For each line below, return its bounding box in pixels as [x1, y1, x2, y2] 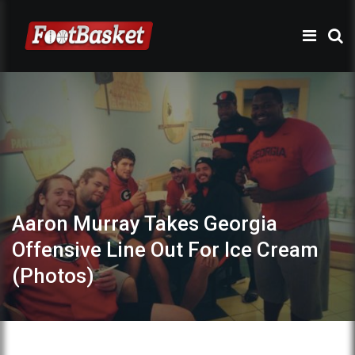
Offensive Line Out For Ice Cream [12, 237, 319, 261]
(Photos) [12, 263, 94, 288]
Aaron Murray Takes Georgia [12, 211, 277, 235]
